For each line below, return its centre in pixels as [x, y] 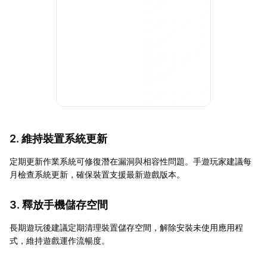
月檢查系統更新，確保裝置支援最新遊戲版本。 [97, 174]
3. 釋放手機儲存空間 [59, 204]
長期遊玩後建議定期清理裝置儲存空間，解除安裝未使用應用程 [126, 227]
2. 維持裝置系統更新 [58, 138]
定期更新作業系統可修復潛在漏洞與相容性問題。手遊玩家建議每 [131, 161]
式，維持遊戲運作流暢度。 [60, 240]
